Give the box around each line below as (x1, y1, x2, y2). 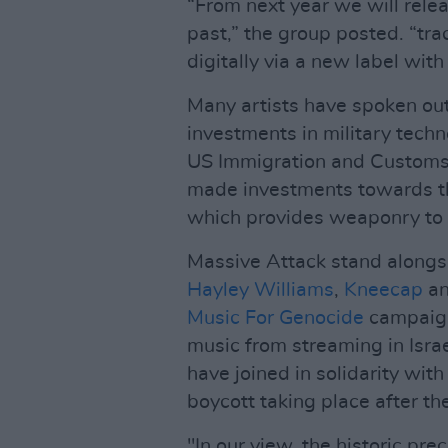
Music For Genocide (187, 308, 364, 328)
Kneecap (344, 280, 423, 300)
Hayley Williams (187, 280, 334, 300)
